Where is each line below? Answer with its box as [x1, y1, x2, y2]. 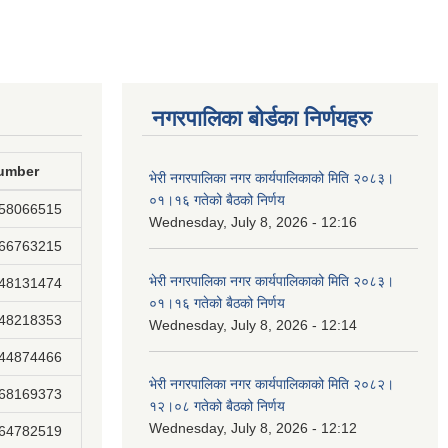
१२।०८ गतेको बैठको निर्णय [149, 398, 285, 414]
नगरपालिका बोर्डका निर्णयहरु [152, 106, 372, 131]
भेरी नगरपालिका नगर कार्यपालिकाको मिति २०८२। [149, 376, 394, 392]
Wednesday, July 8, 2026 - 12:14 [149, 317, 357, 333]
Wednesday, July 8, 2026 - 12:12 [149, 420, 357, 436]
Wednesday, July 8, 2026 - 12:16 [149, 214, 357, 230]
